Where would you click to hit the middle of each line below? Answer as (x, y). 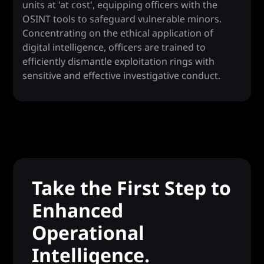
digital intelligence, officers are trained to (114, 47)
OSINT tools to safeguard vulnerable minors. (122, 19)
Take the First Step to (132, 188)
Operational (88, 232)
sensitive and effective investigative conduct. (122, 75)
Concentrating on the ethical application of (118, 33)
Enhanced (78, 210)
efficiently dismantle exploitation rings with (119, 61)
